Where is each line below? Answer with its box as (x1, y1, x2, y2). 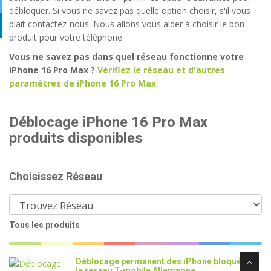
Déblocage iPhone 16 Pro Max (9, 114, 207, 131)
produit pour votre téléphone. (9, 31, 124, 43)
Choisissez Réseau (9, 170, 102, 183)
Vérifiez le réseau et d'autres (97, 64, 225, 76)
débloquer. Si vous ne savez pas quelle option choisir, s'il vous (9, 5, 250, 16)
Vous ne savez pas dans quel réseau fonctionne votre (9, 51, 244, 62)
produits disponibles (9, 129, 143, 146)
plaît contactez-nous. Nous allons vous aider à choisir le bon (9, 18, 244, 30)
